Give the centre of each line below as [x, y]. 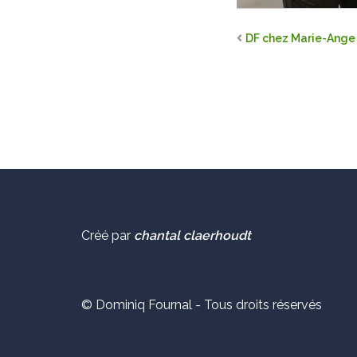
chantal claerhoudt [192, 235]
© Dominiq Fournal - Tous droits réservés [202, 304]
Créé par [108, 235]
